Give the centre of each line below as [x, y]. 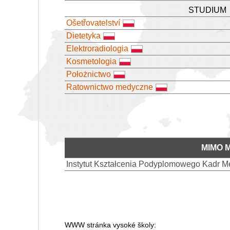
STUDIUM [207, 10]
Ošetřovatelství [93, 23]
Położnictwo [89, 74]
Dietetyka [83, 35]
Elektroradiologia [97, 48]
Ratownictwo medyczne [110, 87]
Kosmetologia [91, 61]
